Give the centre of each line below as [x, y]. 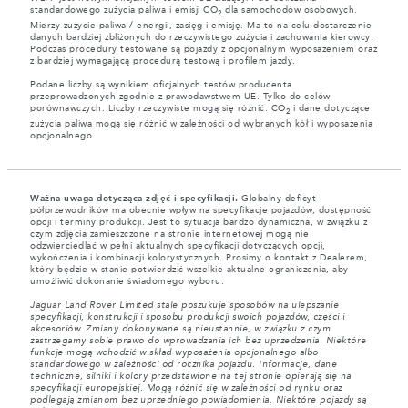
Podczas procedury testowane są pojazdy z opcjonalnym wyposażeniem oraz [204, 49]
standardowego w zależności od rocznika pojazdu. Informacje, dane [184, 364]
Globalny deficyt [279, 198]
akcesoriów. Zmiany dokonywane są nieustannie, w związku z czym [180, 328]
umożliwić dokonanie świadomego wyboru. [127, 281]
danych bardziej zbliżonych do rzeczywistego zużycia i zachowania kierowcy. [202, 37]
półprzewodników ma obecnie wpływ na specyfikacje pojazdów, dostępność [201, 210]
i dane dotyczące [330, 108]
